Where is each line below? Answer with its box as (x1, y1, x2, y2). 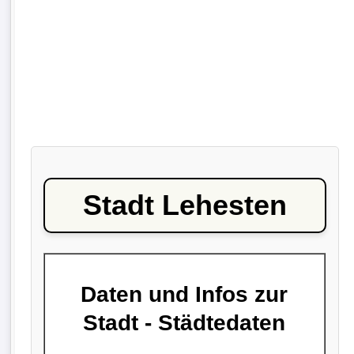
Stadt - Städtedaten (83, 310, 286, 335)
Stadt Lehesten (82, 189, 287, 222)
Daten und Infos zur (81, 281, 288, 307)
